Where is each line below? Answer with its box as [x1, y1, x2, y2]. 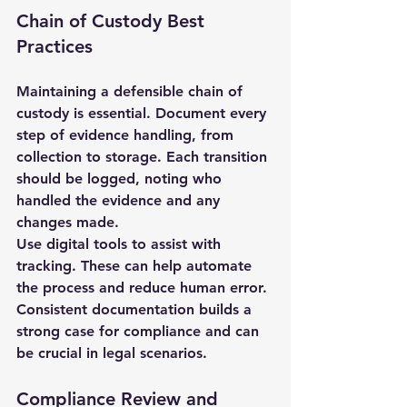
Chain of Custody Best [16, 10, 210, 32]
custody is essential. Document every [16, 104, 271, 122]
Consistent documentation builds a [16, 301, 256, 318]
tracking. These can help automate [16, 257, 256, 274]
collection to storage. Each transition [16, 148, 272, 165]
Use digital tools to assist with [16, 235, 225, 253]
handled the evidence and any [16, 192, 224, 209]
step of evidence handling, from [16, 126, 238, 144]
